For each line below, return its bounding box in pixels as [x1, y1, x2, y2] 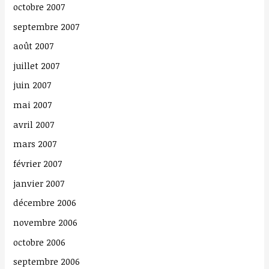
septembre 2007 [13, 20, 80, 32]
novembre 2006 [13, 216, 78, 228]
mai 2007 [13, 98, 52, 111]
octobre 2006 [13, 235, 66, 248]
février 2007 [13, 157, 62, 170]
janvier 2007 [13, 177, 65, 189]
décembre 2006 [13, 196, 77, 209]
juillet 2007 [13, 59, 60, 71]
